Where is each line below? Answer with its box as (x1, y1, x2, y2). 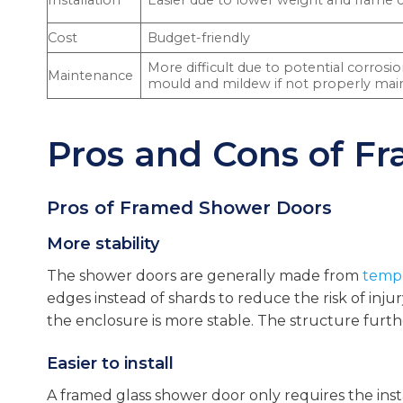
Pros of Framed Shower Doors (47, 197, 332, 219)
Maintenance (48, 67, 133, 85)
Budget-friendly (148, 30, 251, 47)
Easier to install (47, 353, 174, 373)
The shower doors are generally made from (47, 267, 363, 285)
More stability (47, 234, 159, 255)
